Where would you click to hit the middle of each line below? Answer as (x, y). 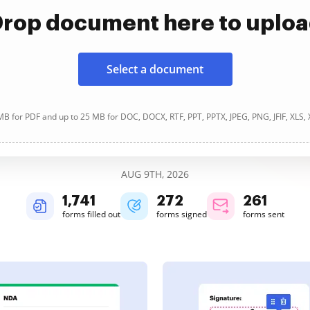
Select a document (155, 69)
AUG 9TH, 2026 (155, 174)
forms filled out (91, 214)
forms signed (181, 214)
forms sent (263, 214)
